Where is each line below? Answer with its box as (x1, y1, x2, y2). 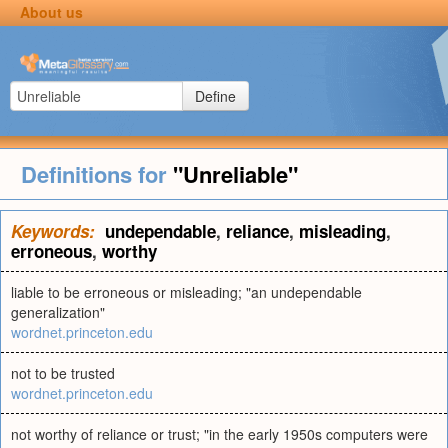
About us (19, 2, 83, 22)
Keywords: (11, 219, 95, 243)
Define (195, 86, 236, 106)
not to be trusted (11, 363, 115, 383)
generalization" (11, 302, 105, 322)
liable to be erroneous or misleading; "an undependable (11, 282, 362, 302)
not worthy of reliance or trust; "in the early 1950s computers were (11, 424, 428, 444)
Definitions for (20, 158, 173, 190)
